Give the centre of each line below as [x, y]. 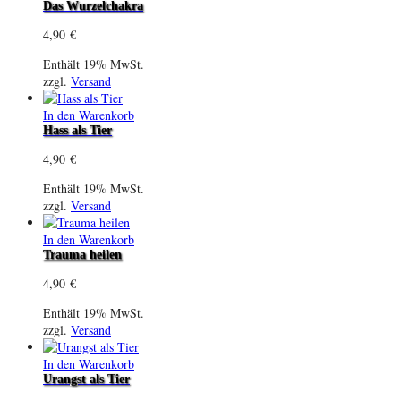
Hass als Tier [77, 130]
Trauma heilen [82, 254]
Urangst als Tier [86, 379]
